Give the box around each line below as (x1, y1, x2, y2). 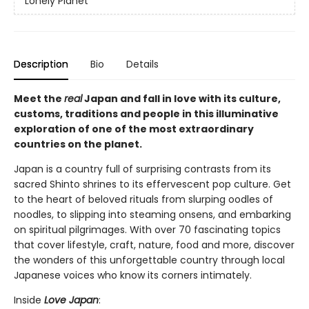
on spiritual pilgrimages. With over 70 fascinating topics (14, 223, 281, 237)
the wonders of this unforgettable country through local (14, 253, 285, 267)
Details (126, 57, 159, 71)
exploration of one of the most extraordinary (14, 122, 254, 136)
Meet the (14, 92, 64, 106)
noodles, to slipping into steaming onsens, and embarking (14, 208, 291, 221)
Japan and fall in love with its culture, (82, 92, 281, 106)
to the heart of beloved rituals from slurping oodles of (14, 192, 273, 206)
